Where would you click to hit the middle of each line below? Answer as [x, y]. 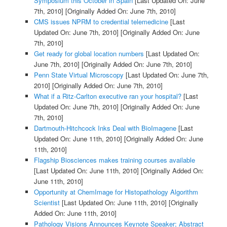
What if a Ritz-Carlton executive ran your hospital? [107, 96]
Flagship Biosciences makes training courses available [114, 160]
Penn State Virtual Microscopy [79, 75]
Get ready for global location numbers [89, 54]
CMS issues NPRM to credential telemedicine [101, 22]
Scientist [47, 203]
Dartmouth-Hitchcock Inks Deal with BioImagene [105, 128]
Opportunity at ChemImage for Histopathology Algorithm [116, 192]
